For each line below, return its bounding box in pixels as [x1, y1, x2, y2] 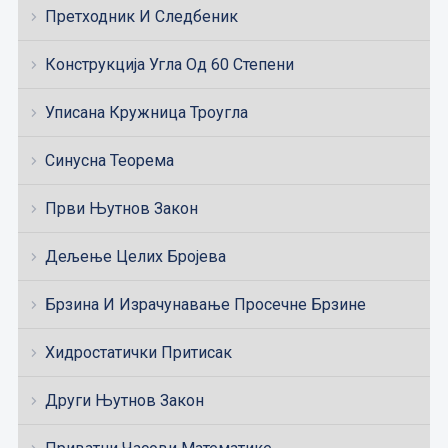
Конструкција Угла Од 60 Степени [44, 54, 294, 74]
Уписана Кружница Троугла [44, 102, 248, 122]
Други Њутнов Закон [44, 390, 204, 410]
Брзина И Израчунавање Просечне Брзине [44, 294, 366, 314]
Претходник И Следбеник [44, 6, 238, 26]
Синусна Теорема [44, 150, 174, 170]
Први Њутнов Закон [44, 198, 198, 218]
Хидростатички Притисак [44, 342, 232, 362]
